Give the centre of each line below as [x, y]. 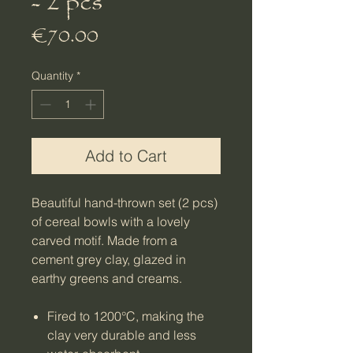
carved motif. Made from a [104, 241]
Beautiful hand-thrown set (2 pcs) [124, 203]
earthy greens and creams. [107, 279]
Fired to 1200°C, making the [126, 316]
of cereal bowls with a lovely [111, 222]
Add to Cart [126, 156]
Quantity [52, 76]
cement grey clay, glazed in [109, 260]
